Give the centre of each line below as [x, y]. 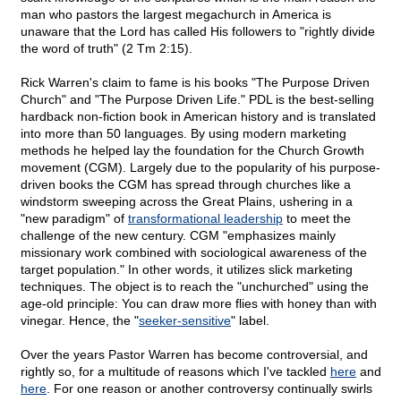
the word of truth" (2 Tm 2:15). [107, 49]
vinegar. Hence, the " [80, 321]
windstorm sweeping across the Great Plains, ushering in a [187, 202]
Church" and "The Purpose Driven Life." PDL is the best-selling [197, 100]
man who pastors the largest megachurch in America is [176, 15]
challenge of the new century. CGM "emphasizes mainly [178, 236]
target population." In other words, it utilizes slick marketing [187, 270]
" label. [250, 321]
